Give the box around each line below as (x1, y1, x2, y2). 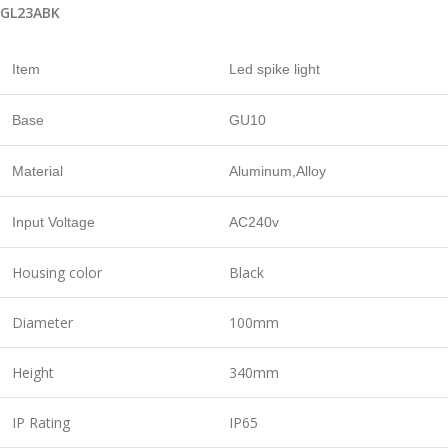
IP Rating (12, 413, 70, 433)
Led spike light (229, 61, 320, 78)
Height (12, 363, 54, 383)
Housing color (12, 263, 102, 283)
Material (12, 163, 63, 180)
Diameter (12, 313, 73, 333)
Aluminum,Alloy (229, 163, 326, 180)
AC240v (229, 214, 279, 231)
